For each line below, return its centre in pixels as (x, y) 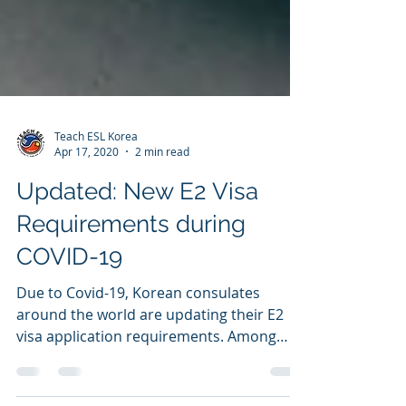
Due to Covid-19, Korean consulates (138, 333)
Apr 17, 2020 (87, 191)
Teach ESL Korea (96, 175)
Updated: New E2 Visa (137, 231)
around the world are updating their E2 (150, 354)
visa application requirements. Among (146, 376)
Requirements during (131, 264)
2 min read (162, 191)
